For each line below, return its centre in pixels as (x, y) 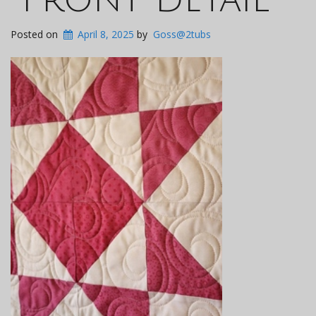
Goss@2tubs (182, 35)
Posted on (36, 35)
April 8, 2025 (106, 35)
